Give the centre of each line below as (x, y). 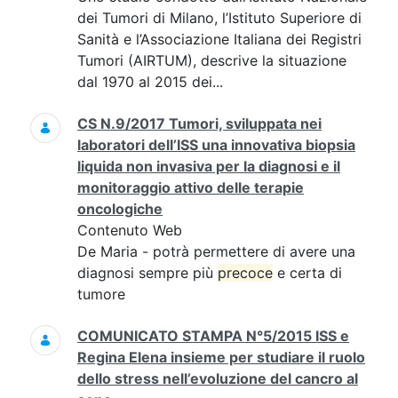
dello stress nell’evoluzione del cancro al (218, 378)
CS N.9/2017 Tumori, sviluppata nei (199, 123)
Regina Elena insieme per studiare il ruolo (221, 357)
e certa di (307, 273)
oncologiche (120, 209)
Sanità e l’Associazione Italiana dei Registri (219, 39)
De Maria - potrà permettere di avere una (216, 251)
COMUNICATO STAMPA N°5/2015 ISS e (213, 336)
